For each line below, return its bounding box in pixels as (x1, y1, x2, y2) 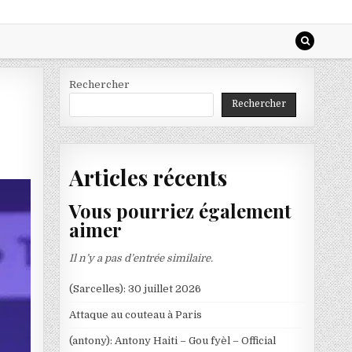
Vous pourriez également (68, 198, 291, 224)
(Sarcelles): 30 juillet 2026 (68, 282, 201, 295)
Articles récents (68, 162, 227, 192)
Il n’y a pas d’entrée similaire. (68, 251, 213, 264)
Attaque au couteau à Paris (68, 308, 202, 321)
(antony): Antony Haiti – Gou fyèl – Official (68, 334, 276, 346)
